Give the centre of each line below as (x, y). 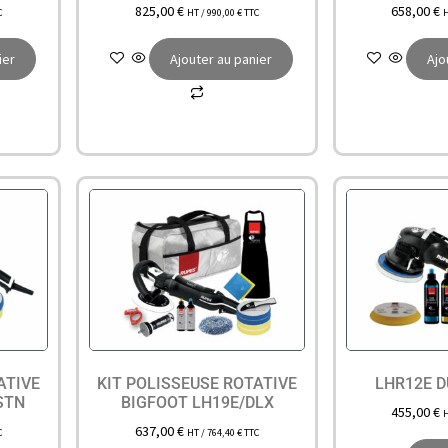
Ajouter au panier (221, 58)
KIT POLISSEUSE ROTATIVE (197, 383)
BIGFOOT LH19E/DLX (197, 402)
